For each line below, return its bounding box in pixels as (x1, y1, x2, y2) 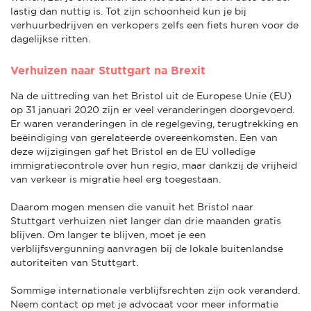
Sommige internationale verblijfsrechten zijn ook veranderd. (10, 284, 300, 296)
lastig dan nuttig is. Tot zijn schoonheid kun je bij (10, 5, 246, 17)
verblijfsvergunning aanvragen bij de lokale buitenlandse (10, 242, 283, 254)
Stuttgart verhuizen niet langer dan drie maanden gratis (10, 215, 281, 226)
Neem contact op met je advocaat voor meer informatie (10, 298, 278, 310)
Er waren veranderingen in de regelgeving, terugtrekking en (10, 117, 299, 129)
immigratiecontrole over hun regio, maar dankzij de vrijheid (10, 159, 297, 171)
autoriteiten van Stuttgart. (10, 256, 141, 268)
